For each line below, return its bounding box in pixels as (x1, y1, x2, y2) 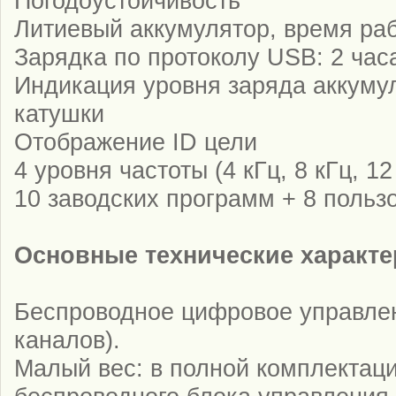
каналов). (14, 325, 120, 354)
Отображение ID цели (14, 127, 257, 156)
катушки (14, 99, 104, 127)
